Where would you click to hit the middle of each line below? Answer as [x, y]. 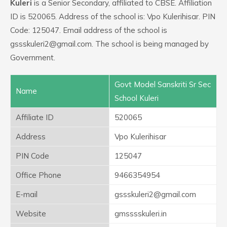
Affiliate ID [35, 117]
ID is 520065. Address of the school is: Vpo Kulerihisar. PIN [113, 16]
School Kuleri [137, 98]
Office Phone [39, 175]
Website [31, 214]
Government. [33, 58]
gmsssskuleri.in [141, 214]
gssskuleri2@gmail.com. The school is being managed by [109, 44]
